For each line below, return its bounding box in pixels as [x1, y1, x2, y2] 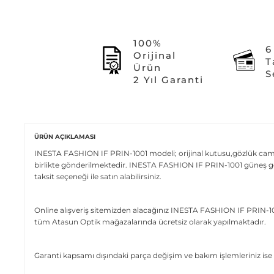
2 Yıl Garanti [133, 73, 204, 86]
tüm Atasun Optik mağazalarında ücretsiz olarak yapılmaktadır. [34, 217, 266, 226]
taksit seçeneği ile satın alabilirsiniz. [34, 171, 161, 181]
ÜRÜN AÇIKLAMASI [34, 132, 95, 141]
